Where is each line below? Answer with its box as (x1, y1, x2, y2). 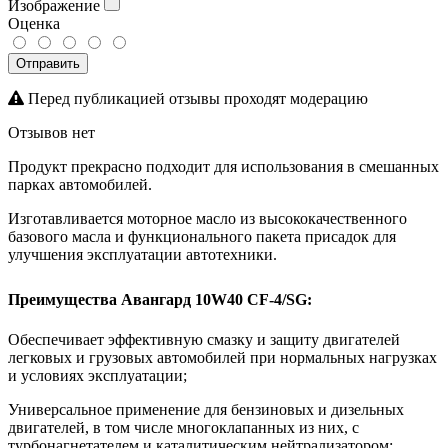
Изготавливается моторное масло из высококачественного (8, 209, 407, 227)
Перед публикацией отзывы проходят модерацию (24, 89, 368, 107)
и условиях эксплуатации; (8, 366, 187, 384)
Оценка (8, 14, 60, 32)
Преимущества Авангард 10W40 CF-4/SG (8, 290, 307, 308)
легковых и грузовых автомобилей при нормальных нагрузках (8, 348, 437, 366)
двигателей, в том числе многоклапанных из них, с (8, 418, 359, 436)
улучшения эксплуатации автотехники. (8, 245, 277, 263)
